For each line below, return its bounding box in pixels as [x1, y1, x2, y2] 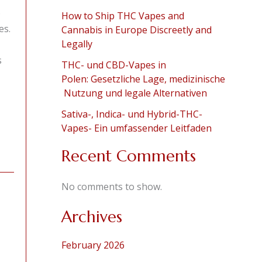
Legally [61, 37, 92, 51]
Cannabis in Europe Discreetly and [61, 23, 212, 37]
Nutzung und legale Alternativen [61, 87, 209, 100]
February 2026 [61, 239, 125, 252]
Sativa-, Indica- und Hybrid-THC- [61, 108, 202, 121]
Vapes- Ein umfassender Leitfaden [61, 122, 214, 135]
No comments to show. [61, 180, 162, 194]
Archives [61, 207, 122, 227]
